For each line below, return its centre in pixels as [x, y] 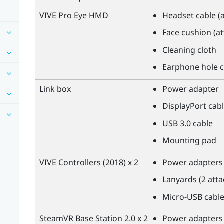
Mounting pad [189, 141]
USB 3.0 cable [187, 123]
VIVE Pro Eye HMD [74, 15]
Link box [55, 89]
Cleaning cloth [189, 50]
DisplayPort [184, 106]
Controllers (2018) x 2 [97, 162]
